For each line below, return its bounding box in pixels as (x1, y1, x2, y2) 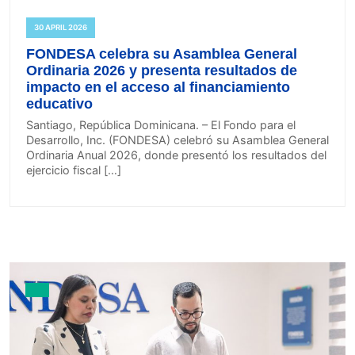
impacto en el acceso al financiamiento (26, 78, 290, 95)
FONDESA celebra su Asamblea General (26, 45, 297, 62)
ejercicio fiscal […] (26, 162, 121, 177)
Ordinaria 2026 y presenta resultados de (26, 62, 297, 78)
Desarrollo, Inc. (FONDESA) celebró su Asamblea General (26, 132, 329, 147)
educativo (26, 95, 93, 112)
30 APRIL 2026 (34, 22, 87, 32)
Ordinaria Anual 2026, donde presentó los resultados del (26, 147, 326, 162)
